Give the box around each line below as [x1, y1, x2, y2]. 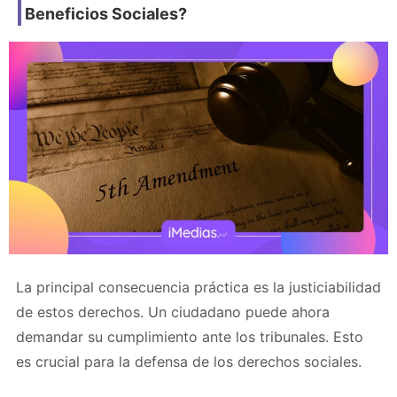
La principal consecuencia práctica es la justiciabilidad [16, 277, 381, 296]
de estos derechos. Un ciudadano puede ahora [16, 302, 330, 321]
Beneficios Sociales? [25, 4, 187, 23]
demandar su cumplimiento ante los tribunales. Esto [16, 327, 363, 346]
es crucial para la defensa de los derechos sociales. [16, 352, 362, 370]
